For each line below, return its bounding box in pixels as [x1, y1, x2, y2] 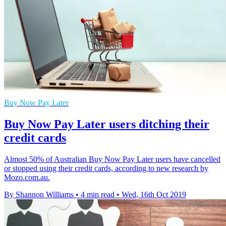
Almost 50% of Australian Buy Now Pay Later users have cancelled [4, 154, 220, 163]
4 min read [81, 190, 115, 199]
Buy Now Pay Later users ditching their [4, 117, 209, 131]
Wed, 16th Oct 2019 [122, 190, 186, 199]
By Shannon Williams [4, 190, 74, 199]
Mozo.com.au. [4, 173, 50, 182]
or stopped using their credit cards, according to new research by [4, 163, 208, 173]
